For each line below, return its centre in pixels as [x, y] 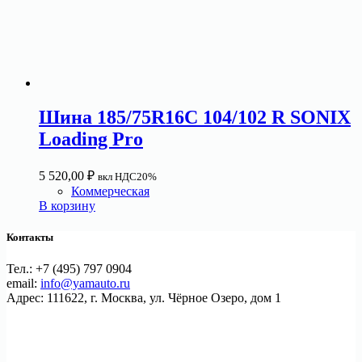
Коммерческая [110, 191]
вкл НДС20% [127, 176]
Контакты [30, 237]
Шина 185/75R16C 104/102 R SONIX [195, 117]
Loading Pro [91, 139]
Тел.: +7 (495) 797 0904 [69, 269]
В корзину [67, 205]
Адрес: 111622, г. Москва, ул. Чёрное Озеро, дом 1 [144, 298]
